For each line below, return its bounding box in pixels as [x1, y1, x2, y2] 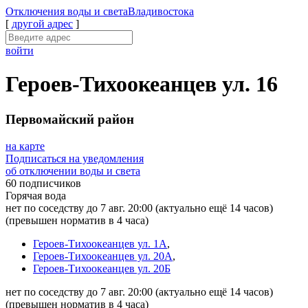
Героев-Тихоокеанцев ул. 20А [33, 250, 173, 262]
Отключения [5, 5, 67, 17]
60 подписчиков [5, 177, 81, 189]
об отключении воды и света [5, 164, 140, 177]
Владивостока [128, 5, 194, 17]
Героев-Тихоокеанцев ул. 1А [33, 237, 167, 250]
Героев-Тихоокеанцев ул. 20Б [33, 262, 170, 274]
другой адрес [12, 18, 73, 30]
